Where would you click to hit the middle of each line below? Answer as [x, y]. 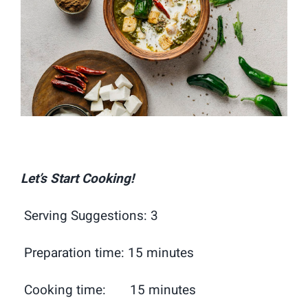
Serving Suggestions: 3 [90, 216]
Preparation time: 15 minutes [109, 253]
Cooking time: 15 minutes [110, 290]
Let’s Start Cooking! [78, 178]
